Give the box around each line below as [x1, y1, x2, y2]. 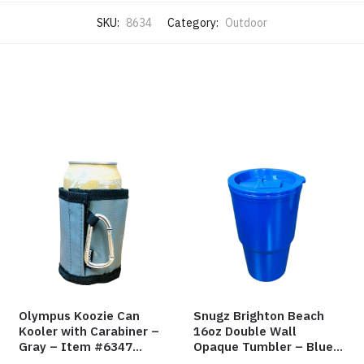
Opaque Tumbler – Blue [193, 338, 334, 354]
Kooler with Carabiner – [19, 323, 160, 339]
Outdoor [225, 15, 267, 30]
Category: [167, 15, 221, 30]
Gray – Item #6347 [19, 338, 133, 354]
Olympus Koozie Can [19, 307, 141, 323]
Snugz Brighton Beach [193, 307, 325, 323]
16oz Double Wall [193, 323, 297, 339]
